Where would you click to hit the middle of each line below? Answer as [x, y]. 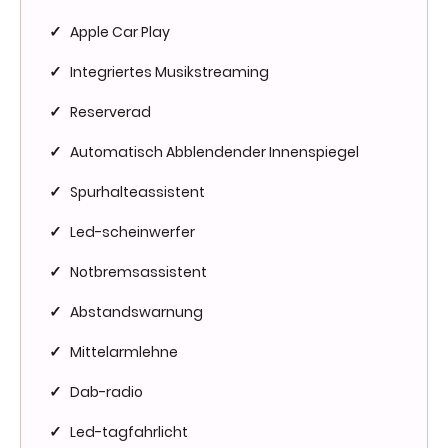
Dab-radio [106, 391]
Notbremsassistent [138, 271]
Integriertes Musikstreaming [169, 71]
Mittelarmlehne [124, 351]
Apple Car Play [120, 31]
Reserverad [110, 111]
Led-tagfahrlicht [129, 431]
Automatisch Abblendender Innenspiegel [214, 151]
